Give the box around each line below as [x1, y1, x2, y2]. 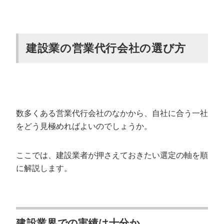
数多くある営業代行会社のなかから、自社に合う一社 [16, 109, 208, 117]
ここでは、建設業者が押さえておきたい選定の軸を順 [16, 151, 208, 159]
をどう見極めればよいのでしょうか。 [16, 122, 152, 130]
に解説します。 [16, 164, 72, 172]
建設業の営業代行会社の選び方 [26, 42, 186, 54]
